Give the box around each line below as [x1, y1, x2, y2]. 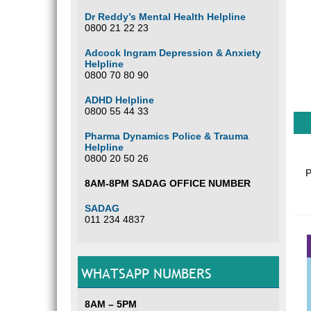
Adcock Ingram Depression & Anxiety [85, 47, 261, 58]
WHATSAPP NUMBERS [81, 264, 212, 283]
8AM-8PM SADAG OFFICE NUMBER [85, 178, 251, 189]
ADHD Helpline [85, 94, 154, 106]
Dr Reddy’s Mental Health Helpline [85, 11, 246, 22]
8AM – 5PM [85, 299, 137, 310]
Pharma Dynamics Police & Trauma [85, 131, 249, 142]
